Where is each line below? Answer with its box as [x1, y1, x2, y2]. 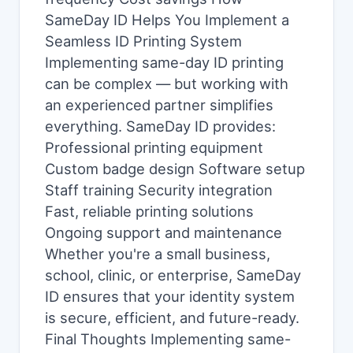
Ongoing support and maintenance [45, 224, 282, 241]
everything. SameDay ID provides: [45, 117, 276, 135]
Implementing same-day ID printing [45, 54, 284, 71]
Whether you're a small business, [45, 245, 270, 262]
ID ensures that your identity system [45, 288, 295, 305]
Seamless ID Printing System [45, 32, 242, 50]
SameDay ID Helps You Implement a [45, 11, 289, 28]
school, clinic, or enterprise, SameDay [45, 266, 301, 284]
